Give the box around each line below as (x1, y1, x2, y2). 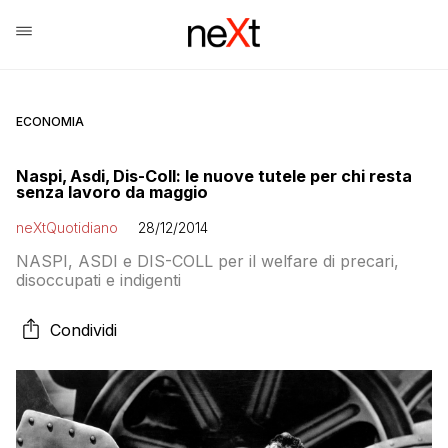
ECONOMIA (16, 114, 84, 129)
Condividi (50, 320, 117, 340)
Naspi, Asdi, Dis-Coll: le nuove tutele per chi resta (16, 166, 412, 186)
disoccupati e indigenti (16, 270, 181, 290)
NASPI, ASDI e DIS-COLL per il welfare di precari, (16, 251, 399, 271)
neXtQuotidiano (16, 219, 118, 236)
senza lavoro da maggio (16, 182, 208, 202)
